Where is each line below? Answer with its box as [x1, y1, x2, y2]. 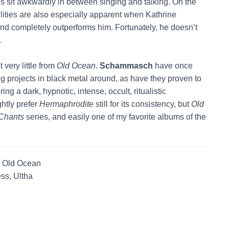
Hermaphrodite [39, 99, 94, 108]
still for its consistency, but [94, 99, 191, 108]
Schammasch [100, 61, 153, 70]
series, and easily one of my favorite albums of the [24, 112, 206, 121]
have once [153, 61, 193, 70]
